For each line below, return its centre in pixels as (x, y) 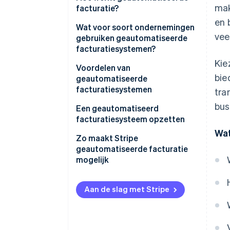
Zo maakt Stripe (107, 138)
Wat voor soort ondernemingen (135, 27)
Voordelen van (103, 68)
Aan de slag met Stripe (127, 189)
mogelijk (92, 160)
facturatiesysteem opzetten (130, 119)
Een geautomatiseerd (117, 108)
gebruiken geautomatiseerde (132, 38)
